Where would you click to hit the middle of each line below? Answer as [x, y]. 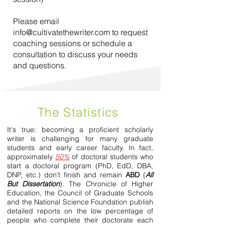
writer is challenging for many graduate [80, 139]
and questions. [40, 65]
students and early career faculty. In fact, [80, 148]
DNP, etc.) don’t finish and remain [66, 175]
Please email [36, 21]
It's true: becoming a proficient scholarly [80, 130]
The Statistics [80, 112]
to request [129, 32]
